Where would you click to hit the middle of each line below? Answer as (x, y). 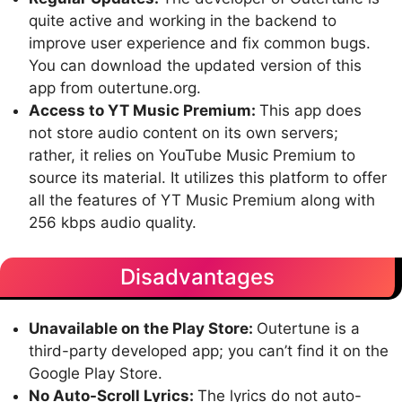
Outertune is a (308, 328)
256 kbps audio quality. (113, 223)
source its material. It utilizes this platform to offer (208, 178)
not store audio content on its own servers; (184, 133)
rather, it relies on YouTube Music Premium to (192, 156)
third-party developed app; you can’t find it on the (209, 350)
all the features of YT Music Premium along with (202, 201)
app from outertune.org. (115, 88)
